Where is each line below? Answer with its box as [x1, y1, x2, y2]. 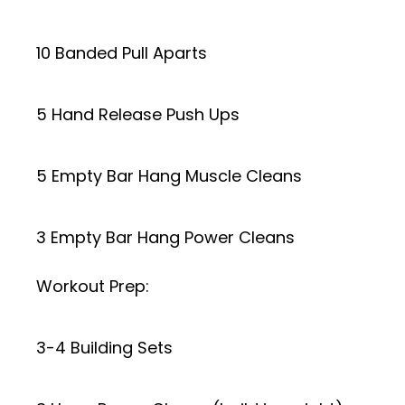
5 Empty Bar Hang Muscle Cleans [36, 165, 302, 187]
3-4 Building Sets [36, 336, 173, 359]
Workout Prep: [36, 275, 149, 297]
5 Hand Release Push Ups [36, 103, 240, 126]
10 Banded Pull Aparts [36, 42, 207, 64]
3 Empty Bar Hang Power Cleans [36, 226, 295, 249]
